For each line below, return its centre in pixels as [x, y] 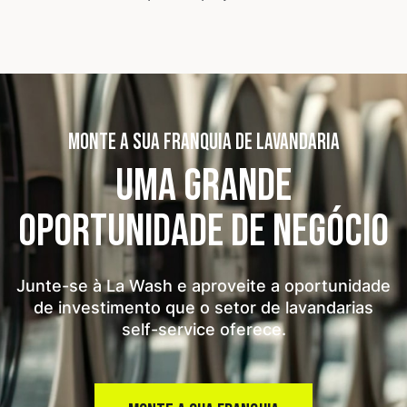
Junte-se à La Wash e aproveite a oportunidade [203, 286]
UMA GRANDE [203, 186]
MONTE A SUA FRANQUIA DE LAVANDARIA [203, 143]
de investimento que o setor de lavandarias [203, 308]
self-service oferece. [203, 330]
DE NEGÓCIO [310, 231]
